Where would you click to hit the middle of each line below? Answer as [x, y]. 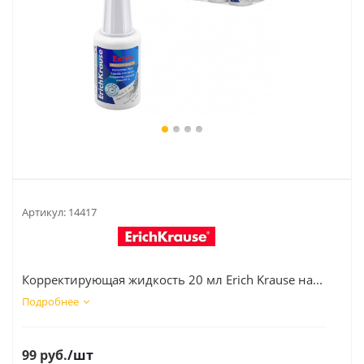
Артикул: [44, 212]
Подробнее [50, 301]
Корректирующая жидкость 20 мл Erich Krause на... [172, 279]
